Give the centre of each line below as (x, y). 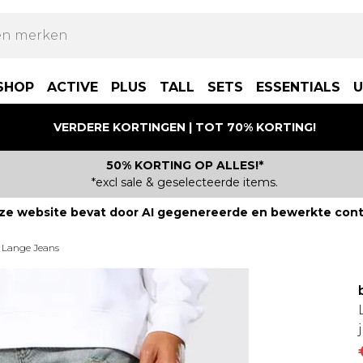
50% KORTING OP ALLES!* (185, 165)
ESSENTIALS (298, 87)
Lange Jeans (30, 248)
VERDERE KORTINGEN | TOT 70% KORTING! (185, 127)
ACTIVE (73, 87)
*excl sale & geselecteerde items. (185, 182)
